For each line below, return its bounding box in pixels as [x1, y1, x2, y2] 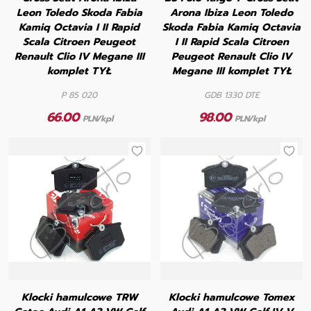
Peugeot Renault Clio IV [171, 49, 292, 65]
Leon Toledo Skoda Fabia [16, 5, 142, 21]
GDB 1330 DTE [203, 89, 260, 102]
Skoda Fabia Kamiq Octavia [162, 19, 301, 35]
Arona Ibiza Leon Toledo [170, 5, 294, 21]
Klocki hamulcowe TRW [21, 289, 137, 305]
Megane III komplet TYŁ [171, 63, 292, 79]
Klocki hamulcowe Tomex [168, 289, 295, 305]
